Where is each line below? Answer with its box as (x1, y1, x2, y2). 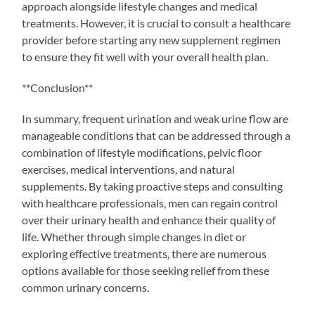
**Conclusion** (22, 80, 94, 94)
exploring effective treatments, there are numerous (22, 246, 267, 260)
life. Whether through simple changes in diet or (22, 229, 247, 243)
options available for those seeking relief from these (22, 263, 270, 277)
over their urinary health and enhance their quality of (22, 212, 276, 226)
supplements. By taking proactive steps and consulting (22, 179, 283, 193)
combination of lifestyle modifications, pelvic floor (22, 145, 262, 159)
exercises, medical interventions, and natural (22, 162, 236, 176)
